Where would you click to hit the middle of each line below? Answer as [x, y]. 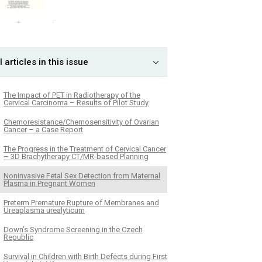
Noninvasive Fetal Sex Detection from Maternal [82, 175]
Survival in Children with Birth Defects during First [85, 256]
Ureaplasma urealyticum [44, 210]
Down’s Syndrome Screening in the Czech [73, 229]
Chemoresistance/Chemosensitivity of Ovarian [81, 122]
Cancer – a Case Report [43, 129]
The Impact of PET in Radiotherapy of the [72, 95]
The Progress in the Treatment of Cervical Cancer [85, 149]
